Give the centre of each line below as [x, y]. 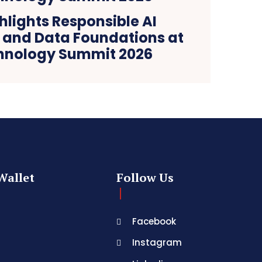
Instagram [157, 243]
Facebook [154, 221]
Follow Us [145, 178]
